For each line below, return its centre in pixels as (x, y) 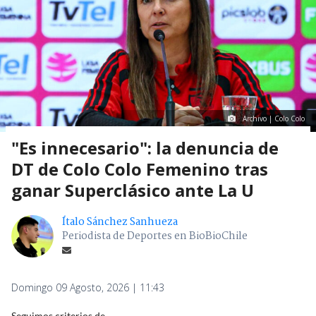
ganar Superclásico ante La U (133, 190)
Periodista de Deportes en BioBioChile (155, 236)
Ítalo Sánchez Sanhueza (120, 222)
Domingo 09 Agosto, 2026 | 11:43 (88, 287)
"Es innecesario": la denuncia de (145, 147)
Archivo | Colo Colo (274, 118)
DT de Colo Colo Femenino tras (140, 169)
